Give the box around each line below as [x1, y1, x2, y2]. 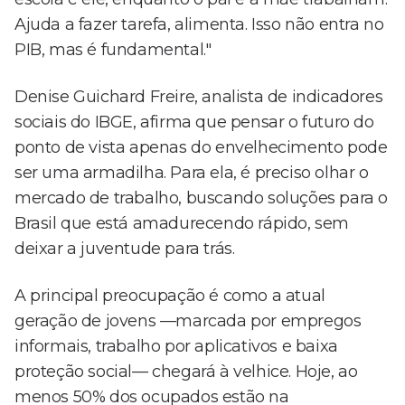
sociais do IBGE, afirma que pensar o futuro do [14, 112, 374, 133]
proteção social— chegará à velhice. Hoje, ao [14, 362, 358, 382]
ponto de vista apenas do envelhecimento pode [14, 137, 388, 158]
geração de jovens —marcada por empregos [14, 311, 362, 332]
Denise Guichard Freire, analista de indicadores [14, 87, 383, 108]
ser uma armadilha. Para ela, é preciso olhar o [14, 163, 369, 184]
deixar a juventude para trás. [14, 239, 235, 259]
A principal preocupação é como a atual [14, 286, 325, 306]
